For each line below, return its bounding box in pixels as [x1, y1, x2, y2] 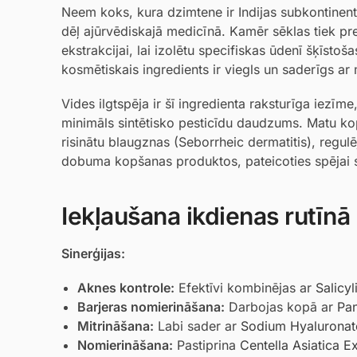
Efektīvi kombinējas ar [175, 280, 316, 296]
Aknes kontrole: [77, 280, 175, 296]
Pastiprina [173, 337, 240, 354]
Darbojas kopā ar [225, 299, 337, 316]
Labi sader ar [154, 318, 241, 335]
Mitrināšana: [77, 318, 154, 335]
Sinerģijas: [61, 245, 125, 261]
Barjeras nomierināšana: [77, 299, 225, 316]
